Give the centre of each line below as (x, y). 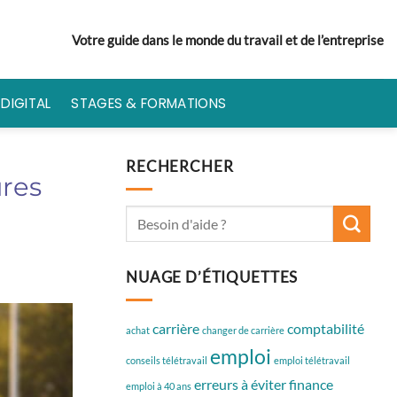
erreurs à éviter (240, 384)
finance (311, 384)
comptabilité (326, 328)
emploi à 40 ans (159, 385)
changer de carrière (243, 330)
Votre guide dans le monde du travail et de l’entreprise (228, 39)
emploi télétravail (312, 360)
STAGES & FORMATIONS (149, 103)
